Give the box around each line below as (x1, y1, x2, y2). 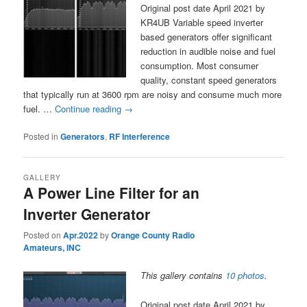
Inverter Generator (23, 203, 151, 224)
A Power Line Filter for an (23, 182, 200, 203)
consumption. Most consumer (140, 58, 259, 72)
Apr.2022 (63, 229, 99, 242)
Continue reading (55, 101, 125, 115)
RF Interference (109, 130, 171, 143)
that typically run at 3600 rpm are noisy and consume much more (23, 87, 282, 101)
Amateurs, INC (23, 241, 82, 254)
